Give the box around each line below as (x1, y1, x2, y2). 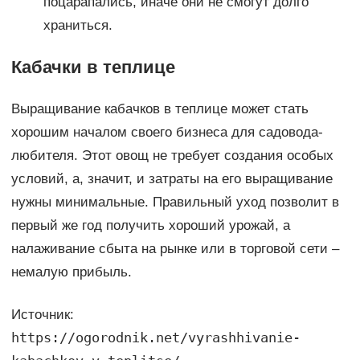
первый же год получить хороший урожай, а (10, 218, 290, 234)
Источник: (10, 307, 74, 323)
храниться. (43, 18, 112, 34)
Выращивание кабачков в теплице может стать (10, 101, 309, 117)
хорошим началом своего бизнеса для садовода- (10, 125, 323, 141)
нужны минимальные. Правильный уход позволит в (10, 194, 339, 211)
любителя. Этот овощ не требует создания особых (10, 148, 333, 164)
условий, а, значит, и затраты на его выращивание (10, 171, 333, 187)
